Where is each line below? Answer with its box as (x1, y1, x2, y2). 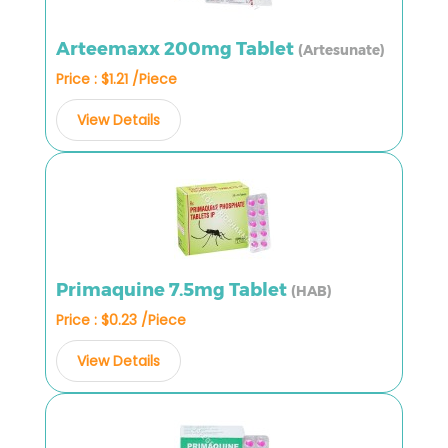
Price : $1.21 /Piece (56, 68, 177, 89)
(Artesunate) (298, 41, 385, 58)
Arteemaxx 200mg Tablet (56, 37, 298, 60)
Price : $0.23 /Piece (56, 309, 186, 330)
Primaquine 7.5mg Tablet (56, 278, 291, 301)
